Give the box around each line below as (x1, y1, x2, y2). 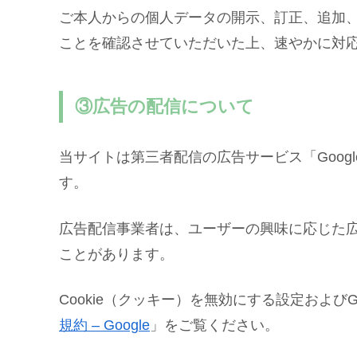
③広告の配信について (75, 96, 255, 116)
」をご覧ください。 (150, 316, 279, 333)
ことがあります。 (59, 245, 174, 262)
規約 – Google (59, 316, 150, 333)
